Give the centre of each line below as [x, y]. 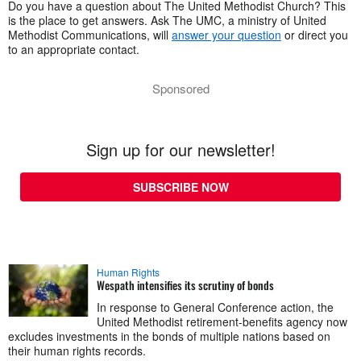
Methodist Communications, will [90, 35]
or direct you [315, 35]
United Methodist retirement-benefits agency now [222, 322]
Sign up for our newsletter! [180, 150]
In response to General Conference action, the [215, 307]
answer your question [226, 35]
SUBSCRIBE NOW [180, 187]
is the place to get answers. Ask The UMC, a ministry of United [167, 21]
